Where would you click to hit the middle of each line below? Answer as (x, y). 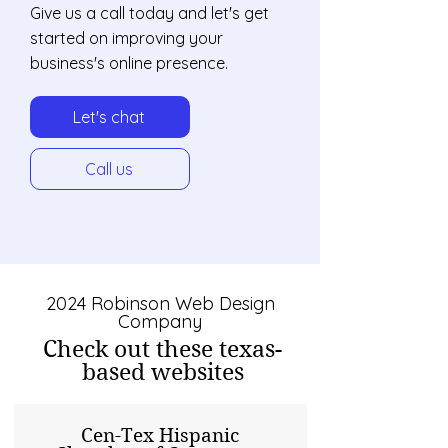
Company (160, 321)
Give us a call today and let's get (149, 13)
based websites (162, 372)
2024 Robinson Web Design (160, 303)
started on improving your (126, 38)
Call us (108, 169)
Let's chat (108, 117)
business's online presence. (129, 63)
